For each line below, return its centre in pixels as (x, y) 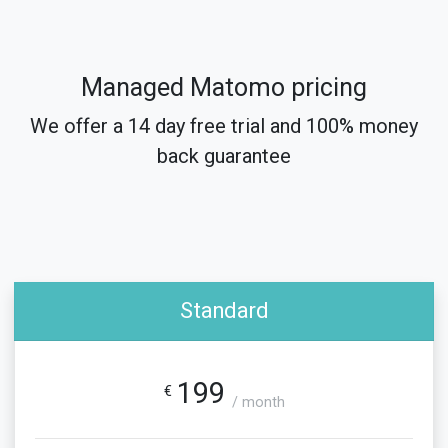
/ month (258, 402)
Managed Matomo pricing (224, 87)
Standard (224, 310)
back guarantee (224, 156)
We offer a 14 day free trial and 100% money (224, 126)
